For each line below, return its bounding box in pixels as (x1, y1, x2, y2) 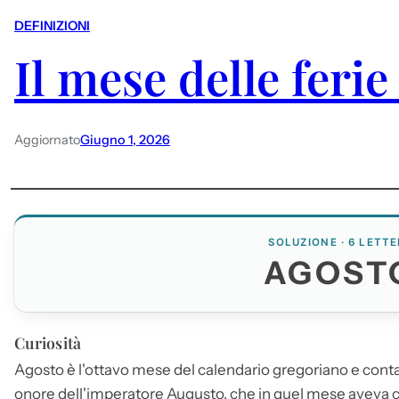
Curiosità (14, 332, 81, 354)
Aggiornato (14, 131, 80, 148)
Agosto (14, 360, 64, 379)
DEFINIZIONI (14, 18, 90, 35)
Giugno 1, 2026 (80, 131, 170, 148)
